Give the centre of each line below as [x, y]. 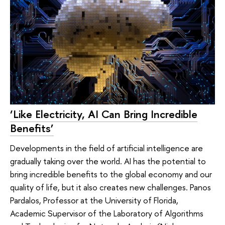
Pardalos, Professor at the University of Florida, [94, 200]
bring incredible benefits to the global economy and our [111, 174]
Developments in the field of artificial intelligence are [106, 148]
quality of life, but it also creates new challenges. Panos [110, 187]
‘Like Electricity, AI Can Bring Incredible [104, 114]
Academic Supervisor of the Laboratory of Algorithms [107, 213]
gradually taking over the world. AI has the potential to [108, 161]
